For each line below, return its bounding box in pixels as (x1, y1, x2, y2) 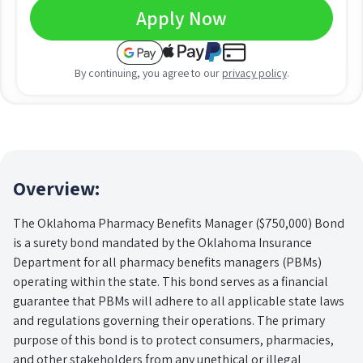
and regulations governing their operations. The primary (13, 311, 325, 329)
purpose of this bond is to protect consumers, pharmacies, (13, 331, 334, 348)
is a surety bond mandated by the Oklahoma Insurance (13, 233, 312, 251)
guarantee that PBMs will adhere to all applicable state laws (13, 292, 344, 310)
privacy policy (221, 65, 287, 80)
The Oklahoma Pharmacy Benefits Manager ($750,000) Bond (13, 214, 344, 232)
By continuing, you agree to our (74, 65, 222, 80)
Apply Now (136, 4, 227, 31)
